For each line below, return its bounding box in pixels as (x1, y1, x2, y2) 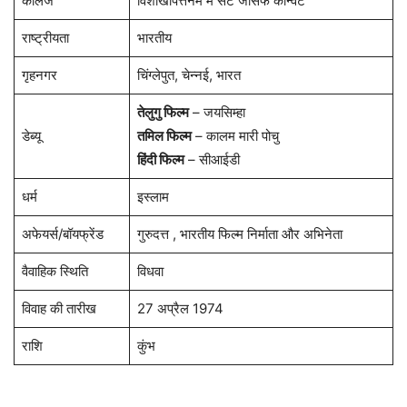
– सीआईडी (184, 151, 240, 169)
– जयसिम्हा (188, 104, 245, 122)
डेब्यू (21, 127, 41, 145)
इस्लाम (136, 188, 169, 206)
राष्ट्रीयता (21, 29, 69, 47)
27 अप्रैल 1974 (136, 300, 223, 318)
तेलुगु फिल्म (136, 104, 189, 122)
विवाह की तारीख (21, 300, 96, 318)
